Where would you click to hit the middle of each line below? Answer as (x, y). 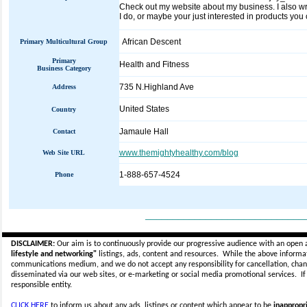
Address (64, 87)
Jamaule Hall (144, 132)
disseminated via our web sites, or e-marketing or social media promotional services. (156, 275)
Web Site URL (64, 152)
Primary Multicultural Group (64, 41)
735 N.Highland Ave (156, 87)
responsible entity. (41, 285)
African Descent (151, 42)
